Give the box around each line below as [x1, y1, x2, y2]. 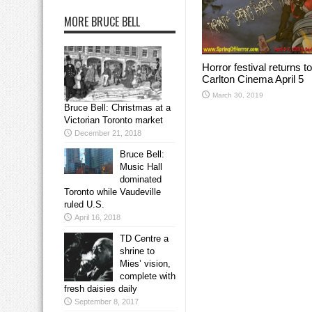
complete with [120, 271, 175, 282]
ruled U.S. [64, 199, 104, 210]
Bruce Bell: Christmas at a [64, 102, 171, 114]
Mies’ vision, [120, 258, 171, 270]
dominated [120, 174, 162, 185]
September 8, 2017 [75, 297, 139, 306]
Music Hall [120, 162, 162, 173]
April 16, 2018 [75, 213, 120, 222]
